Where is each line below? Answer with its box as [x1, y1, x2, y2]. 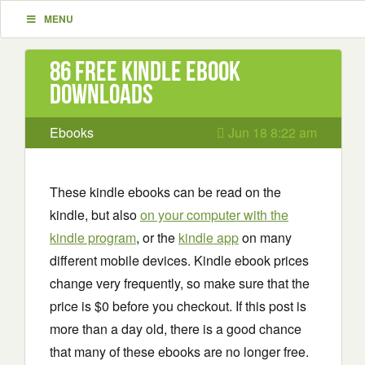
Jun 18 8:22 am [225, 123, 317, 142]
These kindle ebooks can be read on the [50, 182, 281, 201]
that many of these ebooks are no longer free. [50, 342, 309, 361]
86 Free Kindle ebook [50, 56, 240, 86]
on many [239, 228, 292, 247]
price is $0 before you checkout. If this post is [50, 297, 306, 315]
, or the [136, 228, 178, 247]
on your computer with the [140, 205, 288, 224]
